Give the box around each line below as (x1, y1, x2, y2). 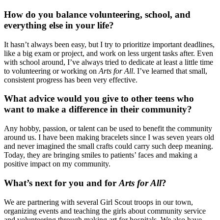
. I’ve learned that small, (133, 66, 207, 75)
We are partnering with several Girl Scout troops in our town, (4, 197, 193, 206)
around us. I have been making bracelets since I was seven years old (4, 133, 214, 142)
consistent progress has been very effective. (4, 75, 137, 84)
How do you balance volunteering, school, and (4, 9, 191, 20)
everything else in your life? (4, 20, 114, 30)
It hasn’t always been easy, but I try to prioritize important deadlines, (4, 40, 215, 49)
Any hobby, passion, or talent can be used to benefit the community (4, 124, 212, 133)
